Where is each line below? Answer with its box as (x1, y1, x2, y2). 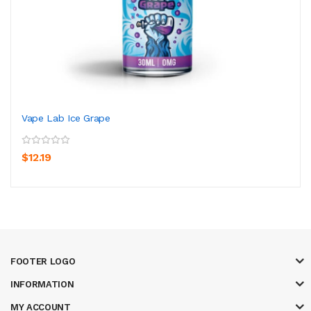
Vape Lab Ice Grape (22, 112, 110, 124)
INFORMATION (10, 278, 74, 289)
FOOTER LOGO (10, 255, 76, 267)
